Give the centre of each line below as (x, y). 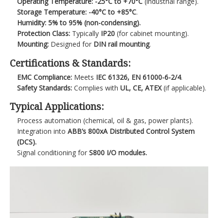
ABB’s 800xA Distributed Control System (131, 131)
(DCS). (27, 142)
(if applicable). (184, 88)
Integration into (43, 131)
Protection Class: (44, 34)
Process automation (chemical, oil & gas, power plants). (105, 120)
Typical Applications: (57, 106)
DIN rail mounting (122, 44)
